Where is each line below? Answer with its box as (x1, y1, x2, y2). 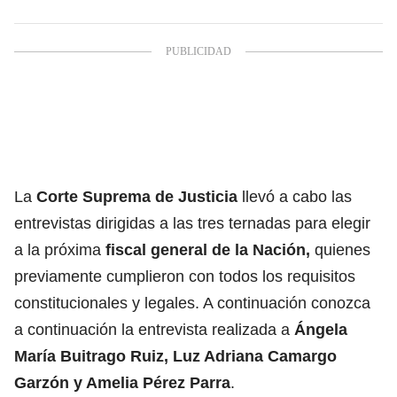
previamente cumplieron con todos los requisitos (14, 267, 355, 285)
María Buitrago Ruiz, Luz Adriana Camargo (14, 346, 337, 365)
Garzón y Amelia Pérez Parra (14, 373, 230, 392)
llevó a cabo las (237, 187, 352, 206)
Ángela (294, 320, 347, 339)
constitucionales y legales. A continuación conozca (14, 293, 370, 312)
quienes (310, 240, 370, 259)
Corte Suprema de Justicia (36, 187, 237, 206)
